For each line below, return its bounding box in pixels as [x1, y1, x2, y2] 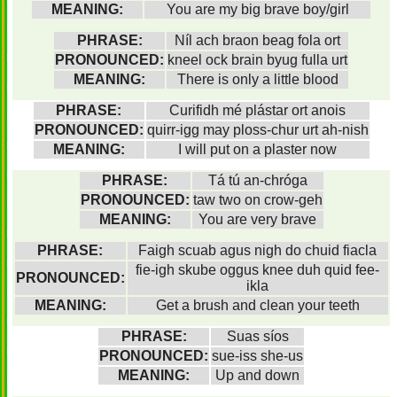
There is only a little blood [176, 72, 339, 87]
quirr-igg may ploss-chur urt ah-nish [146, 122, 369, 137]
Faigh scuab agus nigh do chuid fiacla [138, 243, 377, 258]
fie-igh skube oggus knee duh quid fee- [136, 262, 379, 277]
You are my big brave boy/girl [166, 2, 349, 17]
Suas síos [226, 329, 289, 344]
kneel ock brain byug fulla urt [167, 52, 347, 67]
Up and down [215, 368, 300, 383]
